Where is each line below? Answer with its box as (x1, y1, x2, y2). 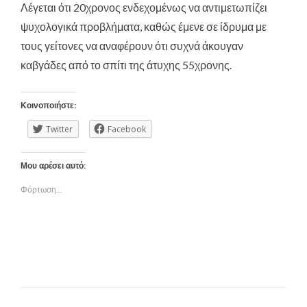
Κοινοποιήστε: (21, 99, 76, 111)
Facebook (108, 123, 146, 135)
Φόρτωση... (21, 184, 62, 195)
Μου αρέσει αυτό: (21, 160, 86, 171)
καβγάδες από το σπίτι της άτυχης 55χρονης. (21, 58, 232, 71)
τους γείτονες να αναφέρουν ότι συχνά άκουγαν (21, 38, 243, 52)
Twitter (46, 123, 73, 135)
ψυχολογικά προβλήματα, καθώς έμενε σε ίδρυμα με (21, 19, 267, 33)
